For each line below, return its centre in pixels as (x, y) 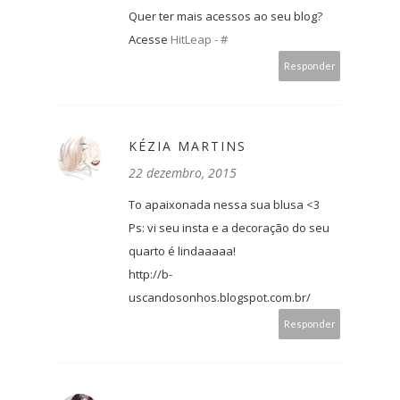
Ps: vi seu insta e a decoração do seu (229, 228)
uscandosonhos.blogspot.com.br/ (220, 298)
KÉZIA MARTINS (187, 146)
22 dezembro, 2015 (183, 173)
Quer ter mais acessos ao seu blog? (225, 17)
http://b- (150, 275)
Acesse (150, 40)
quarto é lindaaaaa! (182, 251)
